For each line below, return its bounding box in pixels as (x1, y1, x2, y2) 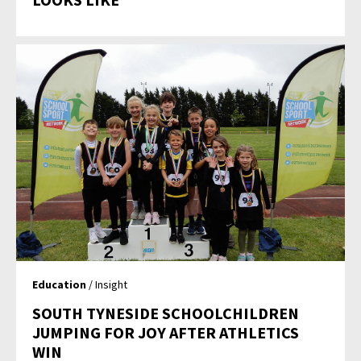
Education (32, 277, 87, 293)
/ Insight (86, 277, 128, 293)
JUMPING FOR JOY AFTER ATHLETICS (32, 322, 300, 343)
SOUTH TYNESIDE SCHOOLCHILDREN (32, 303, 300, 324)
